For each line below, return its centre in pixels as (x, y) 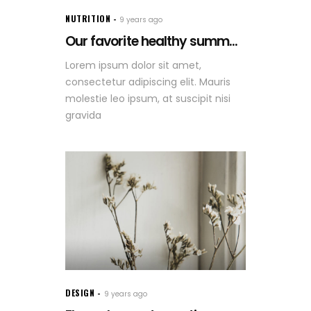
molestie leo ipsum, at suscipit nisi (148, 99)
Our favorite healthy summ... (152, 42)
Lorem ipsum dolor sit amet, (133, 66)
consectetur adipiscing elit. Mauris (148, 82)
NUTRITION (88, 19)
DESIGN (80, 293)
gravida (83, 116)
